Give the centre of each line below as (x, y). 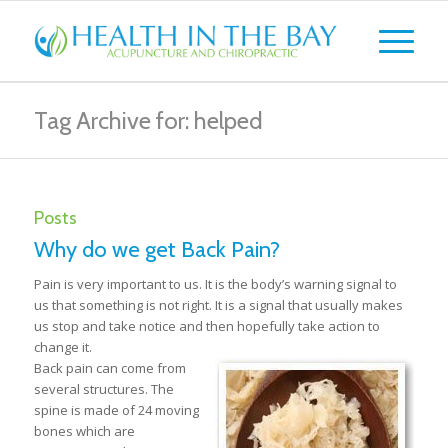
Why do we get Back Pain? (156, 249)
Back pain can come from (109, 368)
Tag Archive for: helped (148, 120)
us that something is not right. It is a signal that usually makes (218, 305)
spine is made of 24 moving (116, 410)
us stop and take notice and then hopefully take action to (206, 326)
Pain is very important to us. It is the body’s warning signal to (215, 284)
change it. (62, 347)
